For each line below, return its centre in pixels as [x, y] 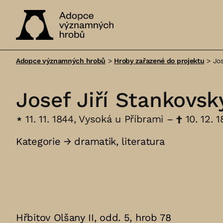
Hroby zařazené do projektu [159, 61]
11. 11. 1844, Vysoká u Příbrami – [99, 119]
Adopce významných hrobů [61, 61]
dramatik [95, 141]
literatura [143, 141]
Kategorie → [45, 141]
